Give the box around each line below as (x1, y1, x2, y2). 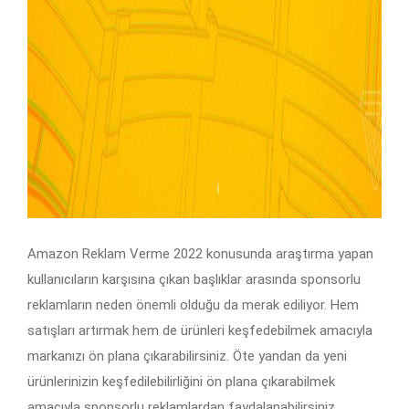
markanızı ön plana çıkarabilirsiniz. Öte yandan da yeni (27, 348, 347, 365)
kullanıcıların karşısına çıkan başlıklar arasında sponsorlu (27, 271, 361, 288)
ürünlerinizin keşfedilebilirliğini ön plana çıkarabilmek (27, 373, 335, 391)
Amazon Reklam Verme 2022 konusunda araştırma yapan (27, 246, 373, 263)
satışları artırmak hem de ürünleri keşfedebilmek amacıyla (27, 322, 372, 340)
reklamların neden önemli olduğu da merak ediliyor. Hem (27, 297, 359, 314)
